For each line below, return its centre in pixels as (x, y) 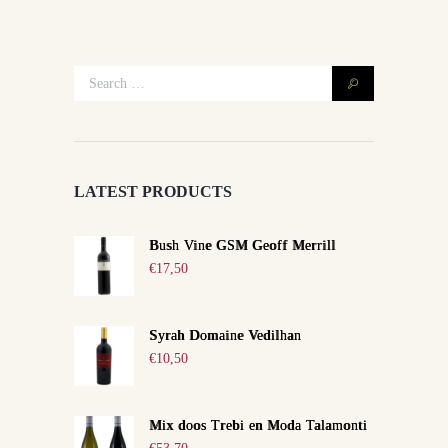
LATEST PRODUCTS (153, 191)
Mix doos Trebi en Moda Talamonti (258, 425)
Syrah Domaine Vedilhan (225, 335)
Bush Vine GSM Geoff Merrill (242, 245)
